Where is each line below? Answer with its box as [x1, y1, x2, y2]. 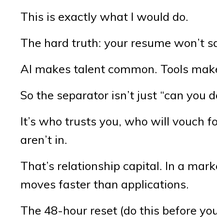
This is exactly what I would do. [20, 9, 188, 24]
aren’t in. [20, 132, 67, 147]
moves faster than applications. [20, 176, 189, 191]
